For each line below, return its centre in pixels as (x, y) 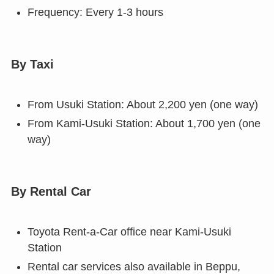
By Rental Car (51, 191)
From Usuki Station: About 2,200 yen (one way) (143, 105)
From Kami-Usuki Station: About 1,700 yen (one (144, 123)
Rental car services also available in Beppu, (134, 266)
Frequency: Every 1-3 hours (95, 12)
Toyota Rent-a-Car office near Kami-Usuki (129, 232)
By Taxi (32, 64)
